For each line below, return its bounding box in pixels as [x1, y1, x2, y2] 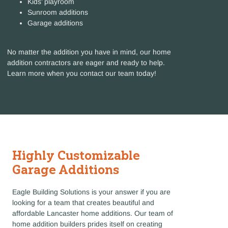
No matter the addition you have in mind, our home [7, 47, 171, 56]
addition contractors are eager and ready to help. [7, 58, 165, 67]
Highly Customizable [12, 148, 140, 163]
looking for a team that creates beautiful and [12, 198, 154, 207]
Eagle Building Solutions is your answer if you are [12, 188, 170, 196]
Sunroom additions [27, 8, 88, 17]
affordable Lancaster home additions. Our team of [12, 209, 173, 218]
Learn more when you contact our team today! [7, 69, 156, 77]
